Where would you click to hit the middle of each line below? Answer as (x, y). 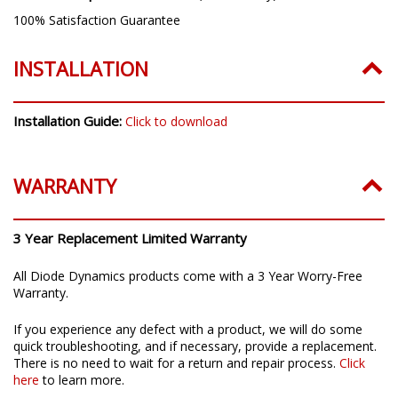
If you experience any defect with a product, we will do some (188, 329)
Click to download (176, 121)
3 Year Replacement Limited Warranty (130, 238)
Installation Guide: (69, 120)
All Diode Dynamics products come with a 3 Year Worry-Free (188, 275)
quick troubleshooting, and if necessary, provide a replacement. (195, 346)
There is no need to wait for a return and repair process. (176, 362)
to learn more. (82, 379)
